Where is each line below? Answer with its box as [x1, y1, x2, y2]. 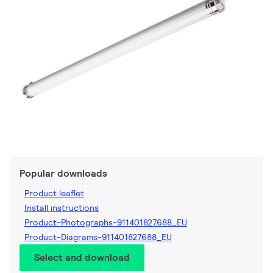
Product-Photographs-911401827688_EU [24, 217, 187, 229]
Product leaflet [24, 188, 84, 199]
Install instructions [24, 202, 99, 214]
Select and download [34, 251, 130, 264]
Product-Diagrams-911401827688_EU [24, 232, 172, 243]
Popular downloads [19, 167, 107, 180]
